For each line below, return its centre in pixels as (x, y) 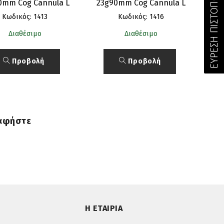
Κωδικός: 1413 (25, 16)
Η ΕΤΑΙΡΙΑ (104, 208)
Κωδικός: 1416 (141, 16)
